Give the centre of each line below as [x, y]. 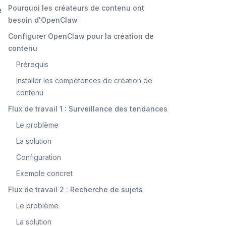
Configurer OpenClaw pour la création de [81, 36]
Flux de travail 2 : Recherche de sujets [75, 189]
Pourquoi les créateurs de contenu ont [76, 8]
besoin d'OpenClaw [43, 20]
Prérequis [32, 64]
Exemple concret [44, 173]
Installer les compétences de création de [84, 80]
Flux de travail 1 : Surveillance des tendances [88, 108]
